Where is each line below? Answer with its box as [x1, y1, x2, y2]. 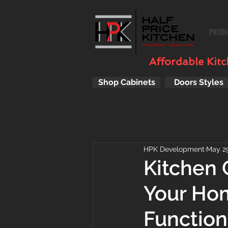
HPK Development [144, 145, 205, 153]
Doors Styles [174, 77, 223, 87]
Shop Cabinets [98, 77, 155, 87]
